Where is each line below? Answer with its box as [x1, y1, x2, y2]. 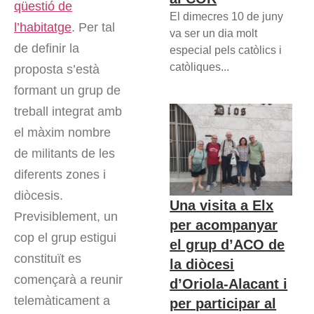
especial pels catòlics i [170, 43, 282, 56]
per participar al [170, 295, 277, 311]
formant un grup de [14, 83, 121, 97]
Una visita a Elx [170, 197, 274, 213]
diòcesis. [14, 188, 63, 203]
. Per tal [71, 20, 115, 34]
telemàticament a [14, 293, 110, 308]
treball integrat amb [14, 104, 122, 118]
